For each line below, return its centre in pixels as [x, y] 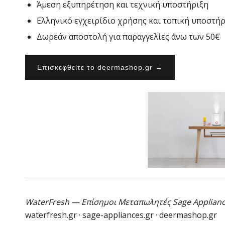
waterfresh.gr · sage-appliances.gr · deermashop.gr [121, 215]
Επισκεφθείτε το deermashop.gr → [100, 68]
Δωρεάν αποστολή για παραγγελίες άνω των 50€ [128, 37]
